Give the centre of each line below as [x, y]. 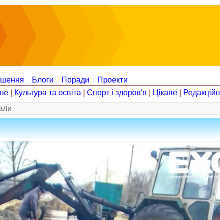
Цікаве [165, 93]
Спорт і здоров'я [117, 93]
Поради [75, 80]
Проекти [112, 80]
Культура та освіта [48, 93]
